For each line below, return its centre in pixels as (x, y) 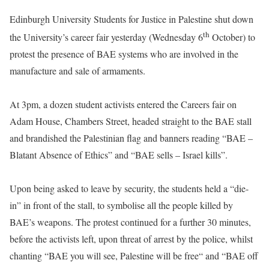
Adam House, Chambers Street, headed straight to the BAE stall (131, 121)
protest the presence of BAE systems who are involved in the (124, 54)
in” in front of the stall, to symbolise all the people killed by (121, 205)
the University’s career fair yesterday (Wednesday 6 (106, 37)
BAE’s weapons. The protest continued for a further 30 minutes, (130, 222)
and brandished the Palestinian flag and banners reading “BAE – (131, 138)
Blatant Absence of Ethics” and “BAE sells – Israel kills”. (119, 155)
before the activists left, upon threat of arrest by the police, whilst (131, 239)
